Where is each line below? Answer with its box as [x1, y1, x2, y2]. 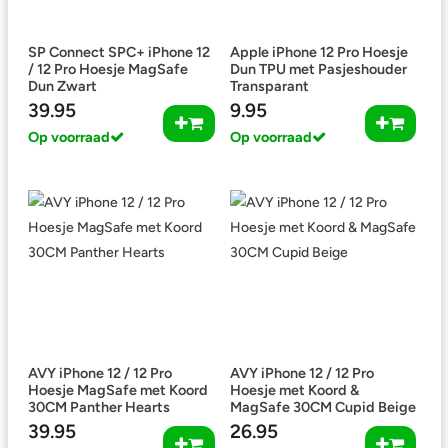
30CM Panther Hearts [28, 398, 170, 416]
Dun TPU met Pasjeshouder [229, 60, 407, 78]
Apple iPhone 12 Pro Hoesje [229, 43, 408, 61]
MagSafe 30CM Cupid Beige [229, 398, 416, 416]
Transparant [229, 77, 309, 95]
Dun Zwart [28, 77, 97, 95]
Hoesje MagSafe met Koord [28, 381, 208, 399]
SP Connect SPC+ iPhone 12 [28, 43, 210, 61]
